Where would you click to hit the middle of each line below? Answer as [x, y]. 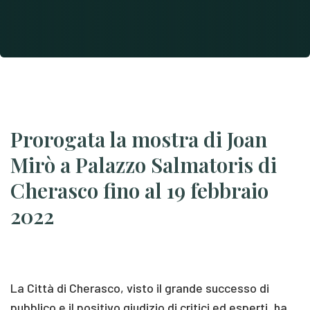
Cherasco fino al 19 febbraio [139, 190]
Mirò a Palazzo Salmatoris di [144, 164]
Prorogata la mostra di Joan [139, 139]
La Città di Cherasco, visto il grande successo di [140, 288]
